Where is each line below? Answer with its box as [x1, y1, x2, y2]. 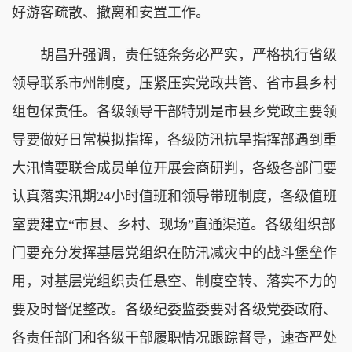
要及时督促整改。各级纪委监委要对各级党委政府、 [12, 301, 337, 317]
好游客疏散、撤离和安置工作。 [12, 4, 210, 20]
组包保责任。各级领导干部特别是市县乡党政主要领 [12, 103, 337, 119]
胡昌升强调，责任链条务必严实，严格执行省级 [12, 46, 337, 63]
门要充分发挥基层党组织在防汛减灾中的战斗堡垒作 [12, 244, 337, 261]
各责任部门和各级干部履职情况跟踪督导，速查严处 [12, 329, 337, 346]
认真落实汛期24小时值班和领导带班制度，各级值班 [12, 188, 337, 204]
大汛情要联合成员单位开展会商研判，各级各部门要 [12, 159, 337, 176]
